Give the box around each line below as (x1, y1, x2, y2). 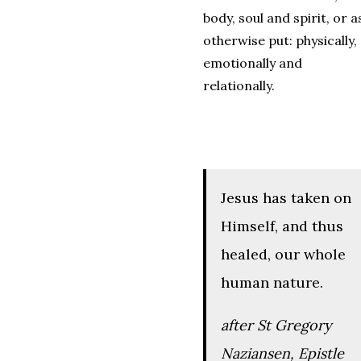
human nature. (221, 272, 323, 292)
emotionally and (203, 54, 302, 71)
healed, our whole (221, 244, 346, 263)
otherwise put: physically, (203, 31, 357, 48)
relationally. (203, 77, 275, 93)
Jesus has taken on (221, 188, 351, 207)
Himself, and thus (221, 216, 343, 235)
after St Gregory (221, 315, 332, 334)
